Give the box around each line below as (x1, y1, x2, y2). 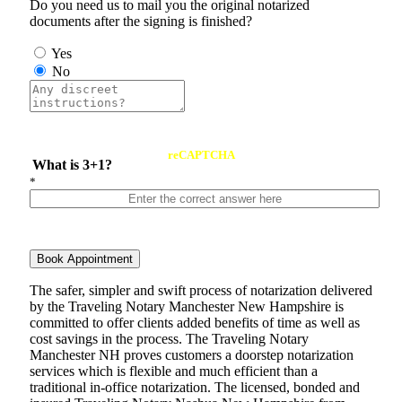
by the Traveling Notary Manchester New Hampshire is (30, 299, 344, 315)
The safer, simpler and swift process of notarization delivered (30, 283, 372, 299)
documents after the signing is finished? (30, 13, 252, 30)
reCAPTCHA (167, 148, 235, 162)
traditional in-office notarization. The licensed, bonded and (30, 380, 360, 396)
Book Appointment (37, 252, 133, 267)
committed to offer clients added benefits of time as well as (30, 315, 360, 331)
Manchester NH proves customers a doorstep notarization (30, 347, 354, 363)
